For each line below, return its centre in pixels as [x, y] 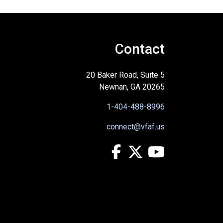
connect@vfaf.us [136, 127]
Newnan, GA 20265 [132, 87]
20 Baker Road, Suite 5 [125, 75]
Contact [140, 49]
